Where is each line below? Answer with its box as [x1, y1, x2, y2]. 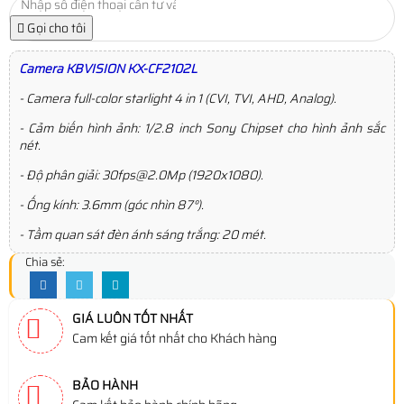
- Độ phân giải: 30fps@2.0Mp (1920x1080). [19, 165, 263, 185]
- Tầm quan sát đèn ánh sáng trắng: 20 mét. [19, 225, 266, 244]
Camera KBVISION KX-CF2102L [19, 59, 197, 78]
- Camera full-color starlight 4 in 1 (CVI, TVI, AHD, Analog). [19, 88, 336, 108]
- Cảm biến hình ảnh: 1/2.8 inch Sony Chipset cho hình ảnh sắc [19, 118, 385, 138]
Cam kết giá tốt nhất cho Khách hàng [72, 328, 277, 348]
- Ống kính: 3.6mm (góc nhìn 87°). [19, 195, 204, 215]
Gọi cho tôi [24, 18, 86, 38]
